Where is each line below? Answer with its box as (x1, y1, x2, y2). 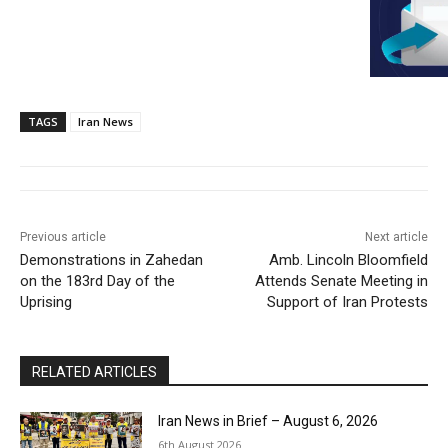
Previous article (20, 229, 106, 244)
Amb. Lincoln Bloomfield (268, 250, 428, 269)
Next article (364, 229, 428, 244)
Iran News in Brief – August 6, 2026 (158, 412, 379, 429)
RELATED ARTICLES (32, 363, 157, 380)
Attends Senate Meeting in (254, 271, 428, 290)
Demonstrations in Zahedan (20, 250, 203, 269)
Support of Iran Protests (266, 292, 428, 311)
